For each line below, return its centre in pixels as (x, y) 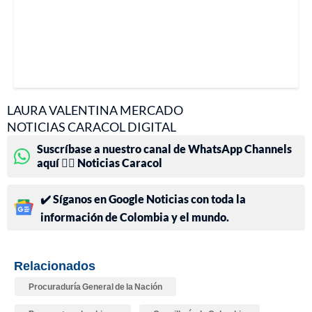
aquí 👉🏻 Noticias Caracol (100, 162)
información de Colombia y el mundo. (135, 217)
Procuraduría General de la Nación (95, 286)
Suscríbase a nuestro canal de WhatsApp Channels (164, 148)
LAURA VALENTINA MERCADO (95, 110)
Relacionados (55, 265)
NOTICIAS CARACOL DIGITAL (92, 126)
